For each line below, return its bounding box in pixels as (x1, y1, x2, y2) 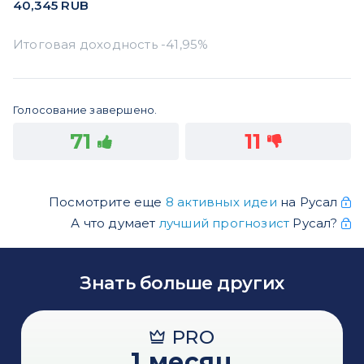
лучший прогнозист (158, 214, 290, 231)
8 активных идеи (165, 193, 280, 210)
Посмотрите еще (48, 193, 166, 210)
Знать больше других (80, 271, 284, 294)
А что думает (71, 214, 159, 231)
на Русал (279, 193, 341, 210)
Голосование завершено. (13, 102, 158, 116)
